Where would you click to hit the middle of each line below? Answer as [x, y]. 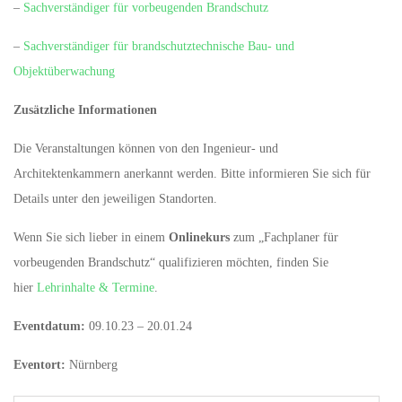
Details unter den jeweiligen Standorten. [115, 199]
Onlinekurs [201, 237]
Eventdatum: [49, 326]
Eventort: [39, 365]
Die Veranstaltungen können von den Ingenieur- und [146, 149]
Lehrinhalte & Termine [96, 288]
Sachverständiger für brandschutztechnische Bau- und [159, 46]
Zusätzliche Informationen [85, 110]
